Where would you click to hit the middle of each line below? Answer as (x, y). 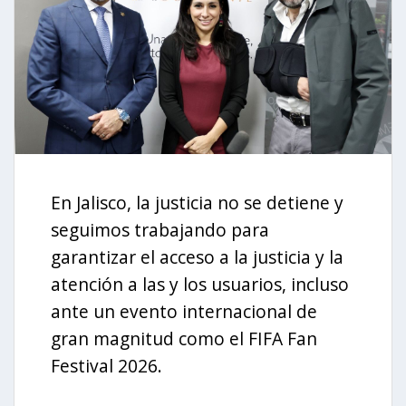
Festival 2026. (106, 365)
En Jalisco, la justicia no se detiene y (197, 202)
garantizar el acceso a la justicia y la (197, 256)
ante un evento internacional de (184, 311)
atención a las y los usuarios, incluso (200, 284)
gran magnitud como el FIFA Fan (184, 338)
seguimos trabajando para (160, 229)
